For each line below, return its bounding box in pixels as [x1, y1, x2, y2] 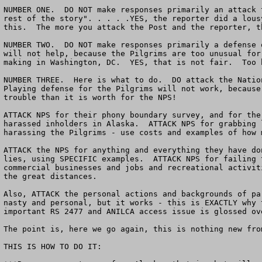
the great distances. [4, 172, 97, 181]
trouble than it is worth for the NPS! [4, 93, 177, 102]
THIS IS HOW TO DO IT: [4, 242, 102, 251]
